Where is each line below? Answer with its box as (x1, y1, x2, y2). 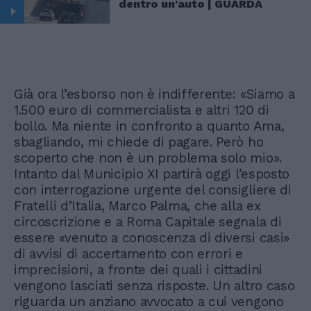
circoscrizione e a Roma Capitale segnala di (14, 214, 282, 230)
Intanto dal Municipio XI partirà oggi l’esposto (14, 166, 289, 183)
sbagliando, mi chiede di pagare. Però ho (14, 134, 264, 151)
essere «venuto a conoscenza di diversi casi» (14, 230, 289, 246)
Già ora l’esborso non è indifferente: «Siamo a (14, 86, 295, 103)
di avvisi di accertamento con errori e (14, 246, 243, 262)
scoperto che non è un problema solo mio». (14, 150, 282, 167)
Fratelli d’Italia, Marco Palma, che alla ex (14, 198, 261, 215)
